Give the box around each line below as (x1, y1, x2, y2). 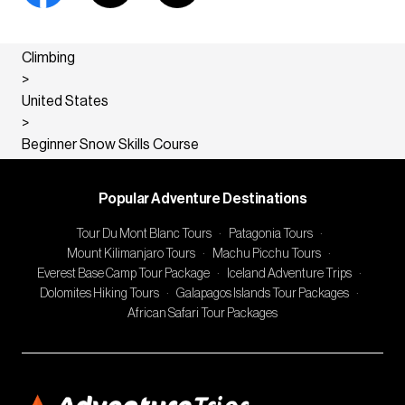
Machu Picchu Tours (212, 247, 321, 260)
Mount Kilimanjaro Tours (67, 247, 195, 260)
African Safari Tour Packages (127, 306, 278, 320)
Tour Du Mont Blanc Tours (75, 227, 212, 240)
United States (22, 93, 108, 108)
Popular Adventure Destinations (98, 191, 307, 206)
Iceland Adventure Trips (226, 267, 352, 280)
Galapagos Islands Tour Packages (175, 287, 349, 300)
